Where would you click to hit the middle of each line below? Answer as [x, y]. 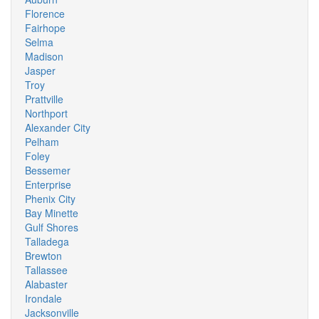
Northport [46, 113]
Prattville [44, 99]
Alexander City [58, 127]
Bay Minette [52, 213]
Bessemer [48, 170]
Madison [44, 56]
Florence [45, 14]
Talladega [47, 241]
